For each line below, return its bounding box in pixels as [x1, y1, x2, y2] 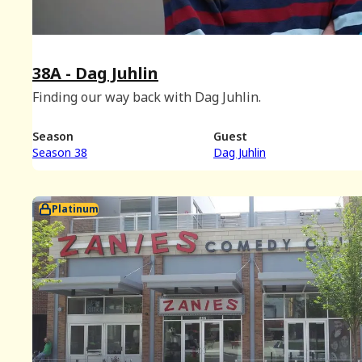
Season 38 [32, 144, 87, 160]
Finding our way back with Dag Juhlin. [32, 88, 261, 107]
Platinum [52, 201, 99, 216]
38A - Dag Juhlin [32, 62, 158, 85]
